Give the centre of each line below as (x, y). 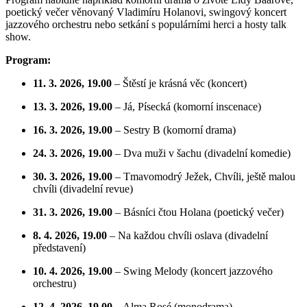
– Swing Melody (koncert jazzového (193, 271)
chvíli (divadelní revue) (83, 189)
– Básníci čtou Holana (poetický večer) (198, 212)
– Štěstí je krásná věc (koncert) (179, 84)
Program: (28, 60)
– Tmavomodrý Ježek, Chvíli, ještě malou (204, 177)
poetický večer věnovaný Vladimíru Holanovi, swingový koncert (146, 12)
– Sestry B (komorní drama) (174, 130)
